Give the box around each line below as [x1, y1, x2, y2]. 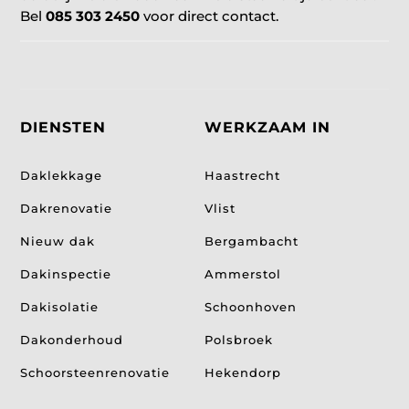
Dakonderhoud [20, 331, 124, 347]
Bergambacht [204, 233, 299, 248]
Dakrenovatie [20, 200, 113, 215]
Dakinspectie [20, 266, 112, 281]
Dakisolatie [20, 299, 100, 314]
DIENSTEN [20, 118, 107, 136]
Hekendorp [204, 364, 281, 380]
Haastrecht [204, 167, 280, 183]
